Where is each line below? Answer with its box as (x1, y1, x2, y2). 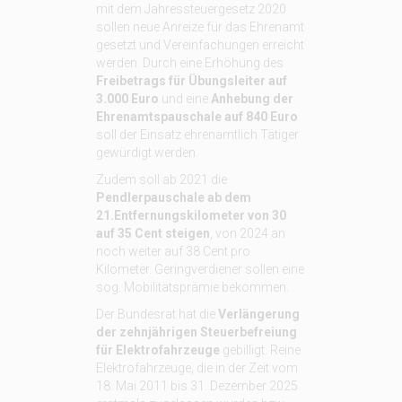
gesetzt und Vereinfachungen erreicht (95, 38, 304, 52)
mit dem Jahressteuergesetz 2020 (95, 2, 286, 16)
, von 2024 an (209, 226, 285, 240)
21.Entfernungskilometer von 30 (95, 208, 286, 223)
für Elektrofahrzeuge (95, 343, 223, 357)
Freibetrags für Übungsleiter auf (95, 74, 287, 88)
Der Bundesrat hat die (95, 307, 218, 321)
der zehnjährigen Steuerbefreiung (95, 325, 297, 339)
